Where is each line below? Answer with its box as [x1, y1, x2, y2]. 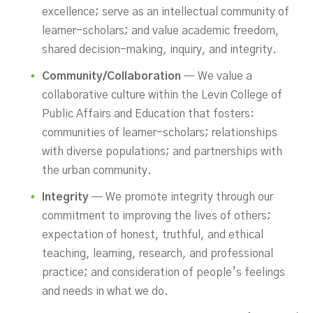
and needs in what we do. [42, 286, 168, 297]
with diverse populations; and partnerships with [42, 146, 282, 157]
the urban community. [42, 165, 152, 176]
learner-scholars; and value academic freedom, [42, 25, 279, 36]
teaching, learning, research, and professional [42, 248, 273, 259]
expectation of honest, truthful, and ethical [42, 229, 263, 240]
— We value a [181, 71, 252, 82]
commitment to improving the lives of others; [42, 210, 271, 221]
